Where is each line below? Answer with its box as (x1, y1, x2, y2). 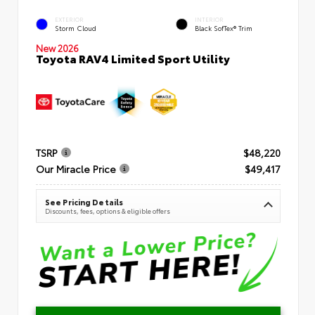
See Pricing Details (45, 196, 124, 208)
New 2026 (36, 41, 79, 54)
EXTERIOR (55, 15, 84, 24)
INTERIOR (195, 15, 224, 24)
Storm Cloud (55, 23, 96, 33)
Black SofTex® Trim (195, 23, 252, 33)
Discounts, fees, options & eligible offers (45, 206, 170, 216)
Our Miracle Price (36, 162, 116, 176)
